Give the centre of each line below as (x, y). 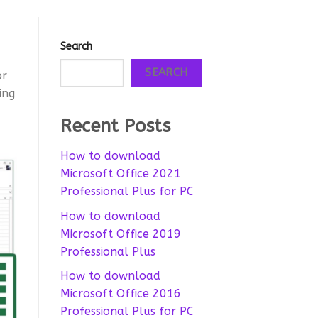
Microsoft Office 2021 (120, 174)
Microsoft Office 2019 (120, 234)
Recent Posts (115, 126)
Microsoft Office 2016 (120, 294)
